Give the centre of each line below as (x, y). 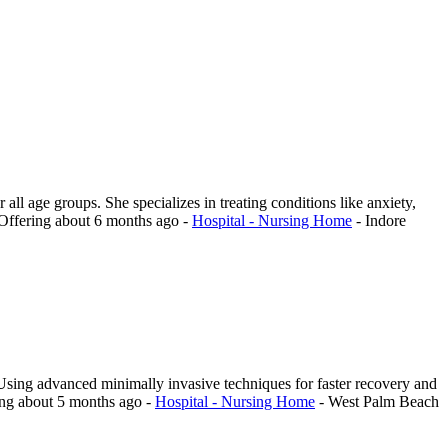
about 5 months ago (82, 402)
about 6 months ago (119, 221)
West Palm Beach (383, 402)
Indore (385, 221)
